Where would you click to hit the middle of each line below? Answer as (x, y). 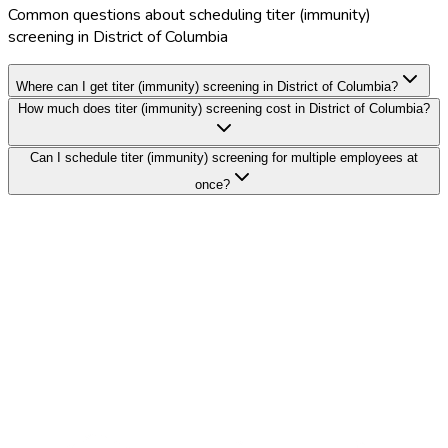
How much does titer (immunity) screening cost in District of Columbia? (224, 109)
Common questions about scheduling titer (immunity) (189, 15)
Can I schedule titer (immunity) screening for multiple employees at (224, 158)
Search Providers (67, 413)
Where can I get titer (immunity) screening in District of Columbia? (207, 87)
